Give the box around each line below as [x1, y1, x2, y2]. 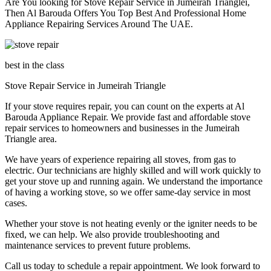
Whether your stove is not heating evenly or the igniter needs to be [5, 218, 257, 229]
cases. [5, 197, 27, 208]
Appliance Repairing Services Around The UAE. [5, 18, 193, 29]
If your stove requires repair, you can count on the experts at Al [5, 100, 244, 111]
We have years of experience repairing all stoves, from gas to [5, 154, 236, 165]
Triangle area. [5, 133, 57, 144]
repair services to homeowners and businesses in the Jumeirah [5, 122, 240, 133]
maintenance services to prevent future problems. [5, 240, 191, 250]
